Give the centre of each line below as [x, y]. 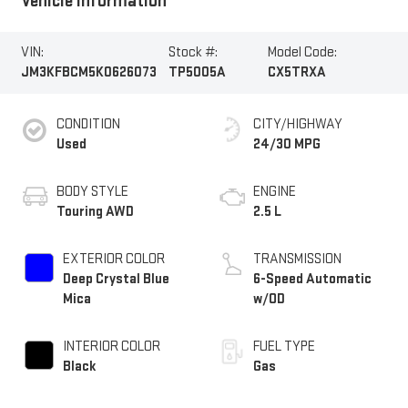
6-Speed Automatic [312, 280]
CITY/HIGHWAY [298, 125]
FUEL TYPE [284, 347]
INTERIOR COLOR [111, 347]
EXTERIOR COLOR [113, 260]
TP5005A [197, 73]
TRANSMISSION [297, 260]
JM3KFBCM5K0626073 [88, 73]
